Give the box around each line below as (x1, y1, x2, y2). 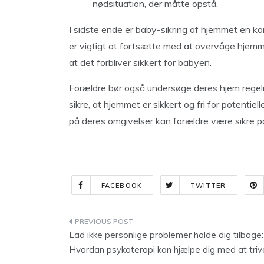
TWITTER (190, 181, 226, 190)
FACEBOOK (101, 181, 142, 190)
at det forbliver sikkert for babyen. (69, 57, 212, 68)
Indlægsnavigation (68, 216, 200, 232)
